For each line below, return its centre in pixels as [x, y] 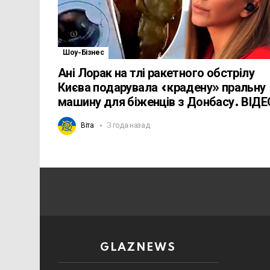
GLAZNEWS [138, 247]
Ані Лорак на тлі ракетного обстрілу [156, 73]
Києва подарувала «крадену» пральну [162, 88]
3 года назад [128, 125]
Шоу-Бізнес [83, 52]
